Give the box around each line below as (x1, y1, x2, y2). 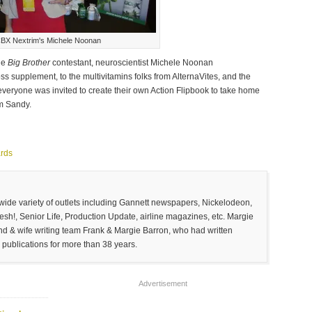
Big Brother (8, 58, 50, 68)
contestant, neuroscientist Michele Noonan (50, 58, 213, 68)
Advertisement (139, 279, 187, 288)
